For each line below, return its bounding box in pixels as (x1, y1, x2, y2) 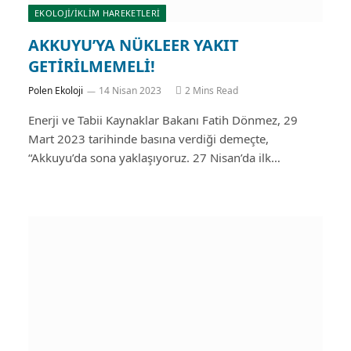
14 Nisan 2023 (99, 83, 161, 97)
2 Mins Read (185, 83, 238, 97)
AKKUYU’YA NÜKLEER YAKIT (28, 34, 239, 56)
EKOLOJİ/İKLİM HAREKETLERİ (34, 6, 161, 19)
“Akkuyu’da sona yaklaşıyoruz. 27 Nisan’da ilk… (28, 149, 280, 165)
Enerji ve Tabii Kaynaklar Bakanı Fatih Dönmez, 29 (28, 111, 298, 128)
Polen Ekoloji (28, 83, 83, 97)
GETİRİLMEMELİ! (28, 55, 155, 77)
